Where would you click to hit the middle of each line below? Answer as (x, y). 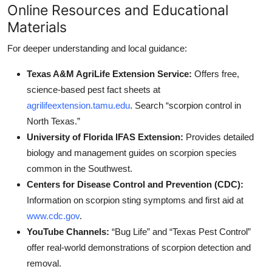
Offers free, (216, 73)
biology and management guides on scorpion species (132, 152)
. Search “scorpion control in (185, 105)
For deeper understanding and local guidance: (97, 48)
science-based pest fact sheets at (93, 89)
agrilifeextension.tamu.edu (78, 105)
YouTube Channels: (68, 231)
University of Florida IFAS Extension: (105, 137)
